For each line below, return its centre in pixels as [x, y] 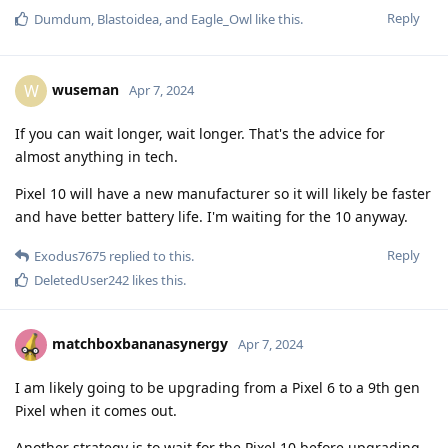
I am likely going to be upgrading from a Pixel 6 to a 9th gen [217, 387]
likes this [156, 279]
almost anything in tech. [96, 156]
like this [276, 18]
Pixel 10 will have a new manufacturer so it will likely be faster [223, 193]
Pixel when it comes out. [96, 410]
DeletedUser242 [81, 279]
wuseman [85, 89]
